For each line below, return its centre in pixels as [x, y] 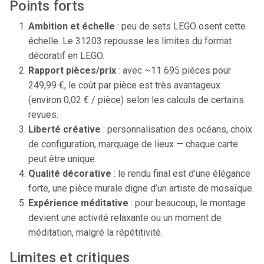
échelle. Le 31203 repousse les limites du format [130, 41]
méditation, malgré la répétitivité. [95, 232]
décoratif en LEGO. [66, 56]
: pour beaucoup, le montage [187, 203]
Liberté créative [65, 129]
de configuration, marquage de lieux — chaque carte [133, 144]
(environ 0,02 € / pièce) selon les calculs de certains [136, 100]
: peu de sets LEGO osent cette [180, 26]
